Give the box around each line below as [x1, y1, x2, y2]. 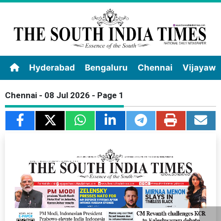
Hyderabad [29, 63, 75, 73]
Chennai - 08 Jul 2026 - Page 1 [5, 90, 124, 100]
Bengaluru [85, 63, 128, 73]
